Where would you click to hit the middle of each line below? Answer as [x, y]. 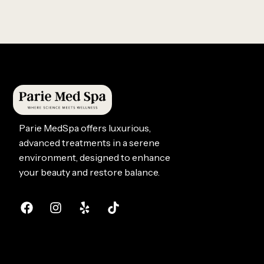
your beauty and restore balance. [89, 172]
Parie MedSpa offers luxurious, [85, 128]
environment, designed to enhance [95, 157]
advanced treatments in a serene [89, 142]
